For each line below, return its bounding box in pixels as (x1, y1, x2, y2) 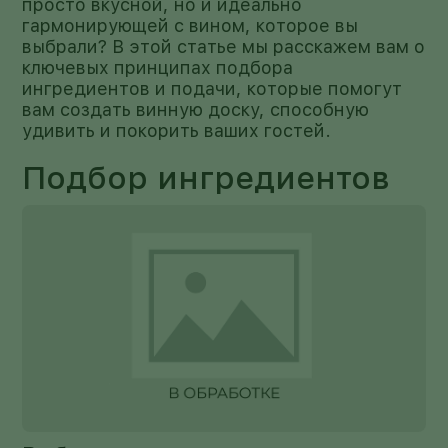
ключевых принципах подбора (22, 57, 294, 78)
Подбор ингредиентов (22, 159, 391, 197)
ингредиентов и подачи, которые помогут (22, 78, 403, 99)
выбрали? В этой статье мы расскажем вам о (22, 36, 426, 57)
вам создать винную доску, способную (22, 99, 370, 120)
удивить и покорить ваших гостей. (22, 120, 332, 141)
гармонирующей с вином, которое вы (22, 15, 359, 36)
